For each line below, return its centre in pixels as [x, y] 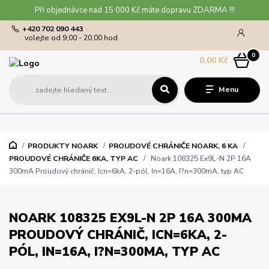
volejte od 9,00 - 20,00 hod [71, 38]
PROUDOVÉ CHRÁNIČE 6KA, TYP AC [74, 159]
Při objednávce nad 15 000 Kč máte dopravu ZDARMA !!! [134, 10]
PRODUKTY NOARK [62, 146]
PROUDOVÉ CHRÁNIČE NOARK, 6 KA [173, 146]
